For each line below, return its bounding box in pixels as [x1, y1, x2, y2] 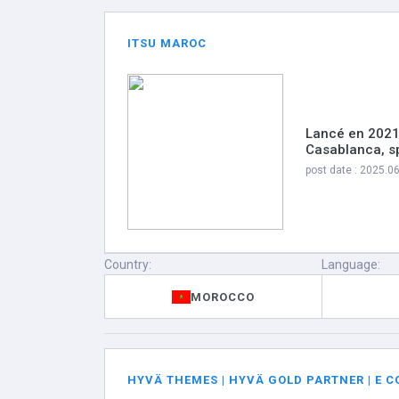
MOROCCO [191, 289, 256, 304]
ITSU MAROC [127, 37, 207, 50]
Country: [104, 257, 151, 272]
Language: [322, 257, 381, 272]
